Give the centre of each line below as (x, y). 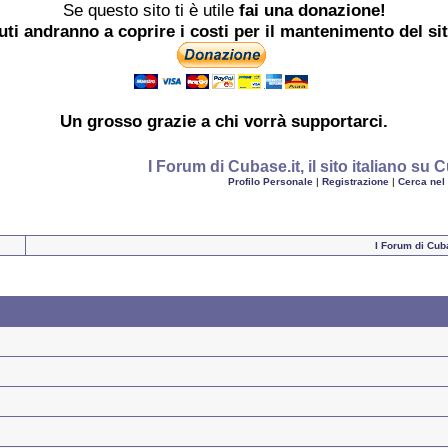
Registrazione (355, 182)
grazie (171, 121)
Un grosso (103, 121)
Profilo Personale (270, 182)
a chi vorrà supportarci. (292, 121)
